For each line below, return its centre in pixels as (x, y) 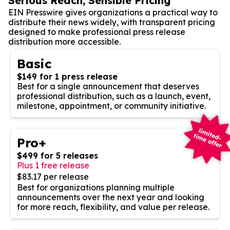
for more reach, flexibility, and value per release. (113, 207)
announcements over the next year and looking (111, 197)
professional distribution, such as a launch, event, (114, 96)
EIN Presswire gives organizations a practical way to (113, 12)
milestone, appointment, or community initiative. (111, 106)
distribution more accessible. (64, 41)
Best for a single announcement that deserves (108, 86)
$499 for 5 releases (57, 155)
